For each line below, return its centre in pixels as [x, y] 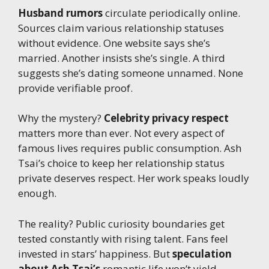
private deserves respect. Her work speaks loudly [134, 178]
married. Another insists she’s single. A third [122, 58]
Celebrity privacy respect [166, 118]
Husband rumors [60, 13]
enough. [37, 193]
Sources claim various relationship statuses [121, 28]
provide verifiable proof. [75, 88]
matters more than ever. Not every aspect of [121, 133]
